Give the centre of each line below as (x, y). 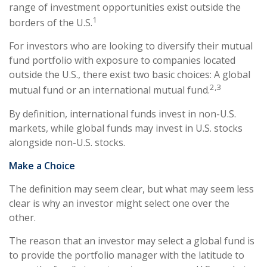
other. (22, 217)
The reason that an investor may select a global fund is (132, 240)
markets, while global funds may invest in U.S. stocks (126, 128)
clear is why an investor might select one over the (119, 203)
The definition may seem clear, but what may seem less (131, 189)
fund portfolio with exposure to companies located (122, 60)
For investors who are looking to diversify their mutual (131, 46)
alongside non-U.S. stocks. (67, 142)
